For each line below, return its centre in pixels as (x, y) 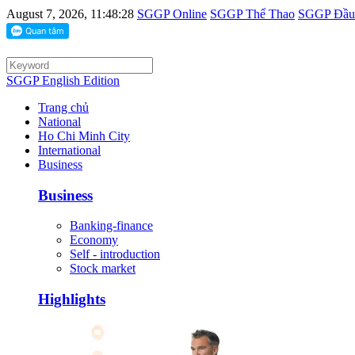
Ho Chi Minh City (84, 136)
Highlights (72, 300)
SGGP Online (172, 14)
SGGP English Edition (63, 80)
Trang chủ (63, 107)
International (69, 150)
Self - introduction (115, 254)
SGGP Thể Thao (252, 14)
